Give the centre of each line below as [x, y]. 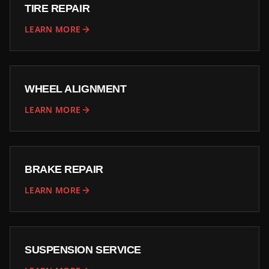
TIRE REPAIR [57, 8]
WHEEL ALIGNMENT [76, 89]
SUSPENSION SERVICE [83, 250]
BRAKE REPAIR [64, 169]
